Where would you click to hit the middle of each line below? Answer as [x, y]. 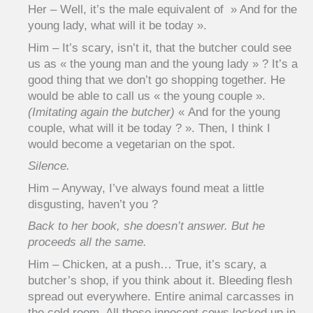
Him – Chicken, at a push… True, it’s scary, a [147, 264]
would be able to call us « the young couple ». [147, 96]
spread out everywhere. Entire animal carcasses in [161, 296]
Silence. [49, 166]
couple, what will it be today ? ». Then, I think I [149, 128]
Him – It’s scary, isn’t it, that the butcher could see [160, 48]
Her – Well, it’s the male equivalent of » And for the [162, 10]
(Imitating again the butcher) [101, 112]
